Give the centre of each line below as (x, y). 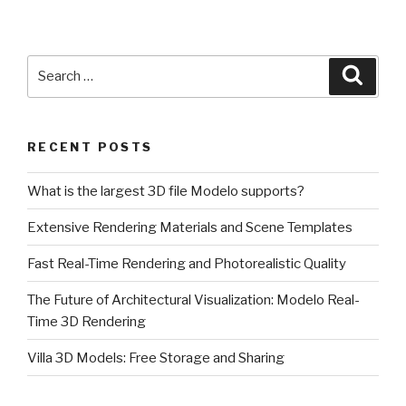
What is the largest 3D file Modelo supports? (166, 191)
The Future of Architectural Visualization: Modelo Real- (193, 300)
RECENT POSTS (90, 146)
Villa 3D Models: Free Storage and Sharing (156, 358)
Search (51, 65)
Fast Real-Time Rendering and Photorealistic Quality (187, 263)
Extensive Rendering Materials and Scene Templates (190, 227)
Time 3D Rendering (87, 321)
